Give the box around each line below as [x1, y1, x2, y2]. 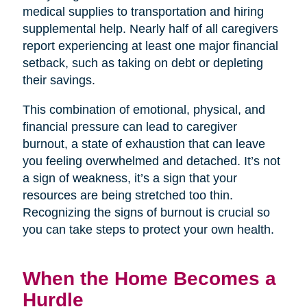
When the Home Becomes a [22, 267, 276, 289]
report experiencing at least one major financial [22, 38, 278, 53]
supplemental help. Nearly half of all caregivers [22, 21, 278, 36]
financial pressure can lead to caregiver [22, 119, 237, 134]
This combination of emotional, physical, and [22, 102, 265, 116]
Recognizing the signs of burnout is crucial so [22, 205, 270, 219]
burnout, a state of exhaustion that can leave [22, 136, 265, 151]
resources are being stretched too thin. [22, 188, 233, 202]
